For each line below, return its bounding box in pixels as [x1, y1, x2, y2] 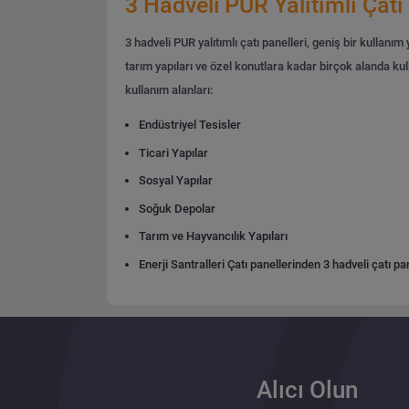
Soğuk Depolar [139, 201, 216, 215]
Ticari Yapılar [139, 145, 209, 160]
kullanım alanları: [124, 83, 213, 98]
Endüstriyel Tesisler [139, 118, 242, 132]
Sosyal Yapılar [139, 173, 214, 188]
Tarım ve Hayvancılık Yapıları [139, 229, 288, 244]
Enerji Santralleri [139, 257, 225, 271]
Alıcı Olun [256, 375, 358, 404]
